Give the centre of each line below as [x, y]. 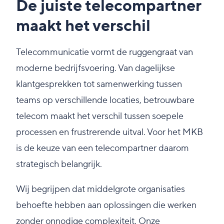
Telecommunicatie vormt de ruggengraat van [104, 52]
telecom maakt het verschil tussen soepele [100, 116]
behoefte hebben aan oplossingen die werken [106, 205]
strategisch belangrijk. [59, 164]
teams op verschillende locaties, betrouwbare [105, 100]
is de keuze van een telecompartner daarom [102, 148]
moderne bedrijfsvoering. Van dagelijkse [95, 68]
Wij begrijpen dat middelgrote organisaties [100, 189]
